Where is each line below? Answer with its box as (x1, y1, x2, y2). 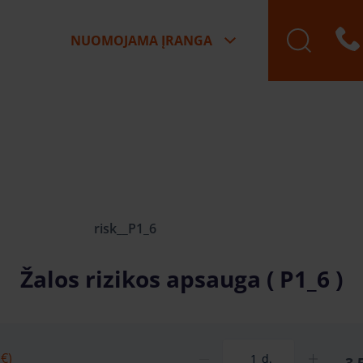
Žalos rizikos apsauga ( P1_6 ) (20, 263, 343, 294)
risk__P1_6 (93, 220, 156, 237)
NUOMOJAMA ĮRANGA (70, 32, 212, 49)
